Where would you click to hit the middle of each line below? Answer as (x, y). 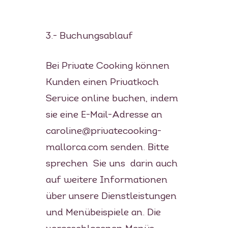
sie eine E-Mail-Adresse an (104, 115)
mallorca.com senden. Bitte (107, 148)
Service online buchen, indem (112, 99)
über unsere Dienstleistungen (111, 196)
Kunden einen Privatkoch (102, 82)
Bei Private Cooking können (107, 66)
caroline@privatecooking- (103, 131)
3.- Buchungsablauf (92, 36)
